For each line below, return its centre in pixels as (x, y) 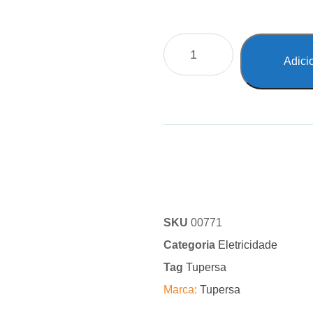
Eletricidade (248, 245)
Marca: (182, 290)
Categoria (189, 245)
